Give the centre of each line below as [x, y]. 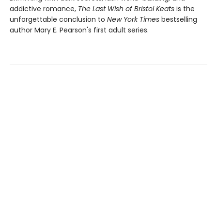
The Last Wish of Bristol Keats [127, 9]
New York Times [134, 20]
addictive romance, [44, 9]
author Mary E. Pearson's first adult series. [79, 30]
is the [186, 9]
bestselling [179, 20]
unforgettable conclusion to [58, 20]
